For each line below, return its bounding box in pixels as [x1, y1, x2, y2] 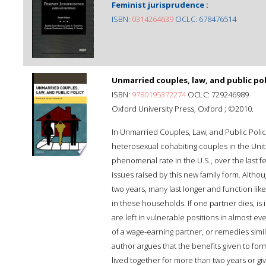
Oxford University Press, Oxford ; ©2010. [112, 103, 254, 114]
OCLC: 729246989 [186, 89, 249, 100]
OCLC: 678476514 [173, 14, 236, 24]
